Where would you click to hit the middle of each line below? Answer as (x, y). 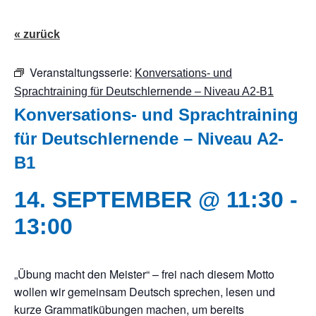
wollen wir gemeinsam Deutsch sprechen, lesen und (145, 292)
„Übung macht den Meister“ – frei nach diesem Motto (144, 274)
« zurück (37, 34)
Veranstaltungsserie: (82, 72)
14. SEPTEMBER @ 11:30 (149, 200)
